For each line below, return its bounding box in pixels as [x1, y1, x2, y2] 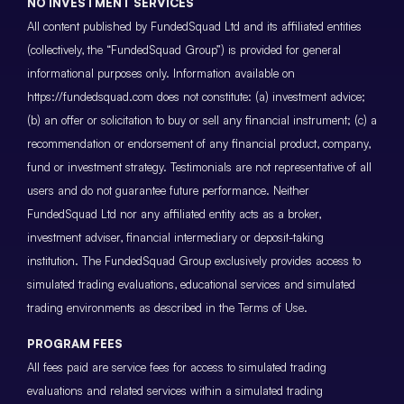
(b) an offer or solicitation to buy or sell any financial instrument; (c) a [27, 112, 377, 127]
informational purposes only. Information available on [27, 65, 295, 80]
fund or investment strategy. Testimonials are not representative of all [27, 159, 372, 174]
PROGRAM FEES [27, 336, 123, 352]
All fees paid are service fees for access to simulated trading [27, 360, 326, 375]
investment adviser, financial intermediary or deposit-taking [27, 229, 324, 244]
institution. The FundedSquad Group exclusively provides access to [27, 252, 361, 268]
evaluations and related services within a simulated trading [27, 383, 323, 399]
